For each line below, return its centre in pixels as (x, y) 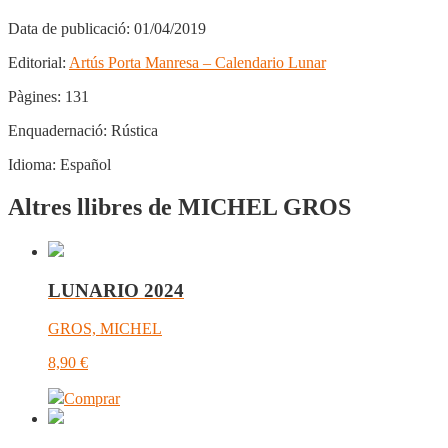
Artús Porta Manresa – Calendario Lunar (197, 63)
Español (83, 165)
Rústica (132, 131)
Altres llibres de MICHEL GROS (179, 207)
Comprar (92, 399)
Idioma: (32, 165)
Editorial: (37, 63)
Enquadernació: (57, 131)
